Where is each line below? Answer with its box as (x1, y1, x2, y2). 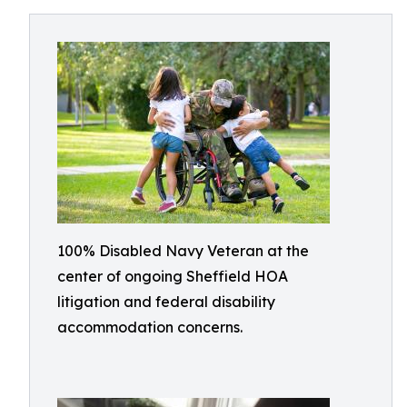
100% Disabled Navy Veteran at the (57, 242, 309, 260)
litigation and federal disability (57, 293, 275, 311)
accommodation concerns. (57, 318, 243, 336)
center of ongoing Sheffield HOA (57, 267, 288, 285)
